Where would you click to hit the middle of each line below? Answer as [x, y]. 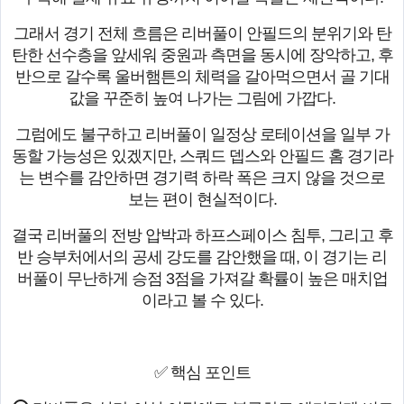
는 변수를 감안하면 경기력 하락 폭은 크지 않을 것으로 [202, 178]
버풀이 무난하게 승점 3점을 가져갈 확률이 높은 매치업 [202, 279]
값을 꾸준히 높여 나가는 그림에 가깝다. [202, 99]
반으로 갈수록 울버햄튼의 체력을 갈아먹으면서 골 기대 [202, 77]
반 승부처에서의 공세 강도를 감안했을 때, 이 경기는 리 [202, 257]
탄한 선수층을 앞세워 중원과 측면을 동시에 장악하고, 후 [202, 55]
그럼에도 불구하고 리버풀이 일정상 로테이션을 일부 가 [202, 135]
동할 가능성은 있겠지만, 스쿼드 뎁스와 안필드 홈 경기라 [202, 156]
